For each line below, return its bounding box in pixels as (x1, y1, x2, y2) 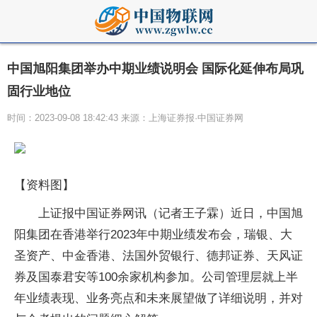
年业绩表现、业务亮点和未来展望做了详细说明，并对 (14, 292, 303, 305)
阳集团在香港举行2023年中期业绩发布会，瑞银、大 (14, 228, 292, 241)
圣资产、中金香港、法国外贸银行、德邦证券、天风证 (14, 249, 303, 263)
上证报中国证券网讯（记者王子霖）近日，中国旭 (38, 207, 303, 220)
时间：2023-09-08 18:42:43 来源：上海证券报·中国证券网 (7, 113, 243, 123)
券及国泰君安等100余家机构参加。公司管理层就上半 (14, 270, 298, 284)
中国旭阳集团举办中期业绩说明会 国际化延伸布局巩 (7, 62, 304, 76)
